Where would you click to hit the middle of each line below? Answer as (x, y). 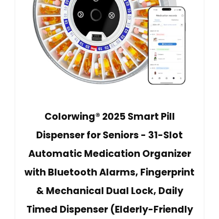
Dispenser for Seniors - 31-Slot (109, 135)
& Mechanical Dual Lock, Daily (109, 191)
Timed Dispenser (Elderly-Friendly (109, 209)
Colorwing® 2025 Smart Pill (109, 116)
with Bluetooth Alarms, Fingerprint (109, 172)
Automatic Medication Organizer (109, 153)
